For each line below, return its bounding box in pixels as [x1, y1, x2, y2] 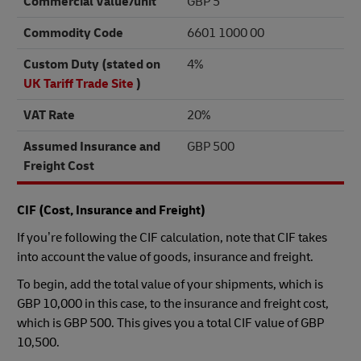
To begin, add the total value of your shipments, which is [17, 276, 323, 293]
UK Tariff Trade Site [23, 75, 134, 92]
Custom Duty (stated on [23, 56, 160, 73]
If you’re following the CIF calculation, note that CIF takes [17, 229, 327, 246]
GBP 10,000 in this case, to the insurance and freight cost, [17, 295, 329, 312]
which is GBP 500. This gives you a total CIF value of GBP [17, 314, 324, 331]
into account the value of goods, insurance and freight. [17, 248, 316, 265]
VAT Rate [23, 106, 75, 123]
